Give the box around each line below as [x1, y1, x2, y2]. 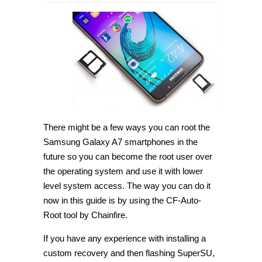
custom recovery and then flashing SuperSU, [43, 247, 215, 258]
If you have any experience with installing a [43, 233, 206, 243]
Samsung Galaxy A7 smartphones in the [43, 136, 198, 147]
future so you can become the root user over [43, 151, 212, 161]
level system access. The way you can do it [43, 180, 211, 191]
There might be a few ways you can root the [43, 122, 210, 132]
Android [94, 76, 122, 87]
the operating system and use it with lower [43, 166, 203, 176]
